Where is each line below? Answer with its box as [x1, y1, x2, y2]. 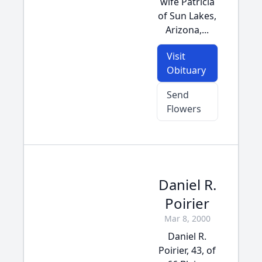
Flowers [166, 102, 201, 115]
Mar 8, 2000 [164, 213, 211, 224]
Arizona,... [166, 23, 209, 36]
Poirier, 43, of [158, 244, 216, 257]
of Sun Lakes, [158, 9, 216, 22]
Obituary [166, 64, 206, 77]
